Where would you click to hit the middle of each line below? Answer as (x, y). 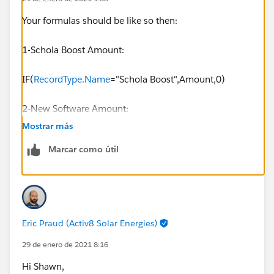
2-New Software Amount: (75, 108)
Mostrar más (47, 126)
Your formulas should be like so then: (100, 20)
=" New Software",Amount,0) (171, 138)
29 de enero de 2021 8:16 (65, 244)
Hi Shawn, (43, 266)
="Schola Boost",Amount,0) (168, 79)
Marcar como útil (83, 149)
